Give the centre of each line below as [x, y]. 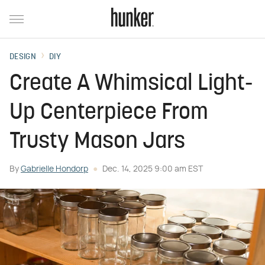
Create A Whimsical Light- [131, 84]
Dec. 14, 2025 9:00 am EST [153, 169]
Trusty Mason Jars [97, 142]
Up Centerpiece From [109, 113]
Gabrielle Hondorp [54, 169]
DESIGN [23, 57]
